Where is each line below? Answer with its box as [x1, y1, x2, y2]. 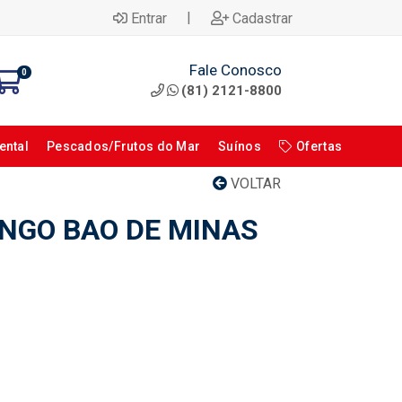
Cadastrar [232, 9, 293, 27]
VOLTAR [227, 175, 281, 192]
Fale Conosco [189, 60, 282, 79]
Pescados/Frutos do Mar [47, 139, 201, 153]
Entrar [131, 9, 167, 27]
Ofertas [296, 139, 343, 153]
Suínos [218, 139, 261, 153]
